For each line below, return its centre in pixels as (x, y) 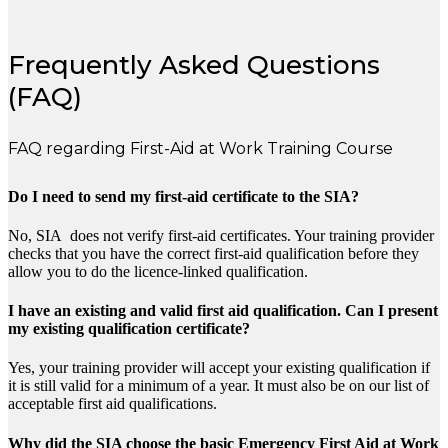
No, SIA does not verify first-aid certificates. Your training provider (221, 235)
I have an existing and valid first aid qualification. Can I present (223, 311)
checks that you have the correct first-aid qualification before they (213, 253)
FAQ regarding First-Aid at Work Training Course (200, 148)
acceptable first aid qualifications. (112, 404)
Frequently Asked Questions (194, 64)
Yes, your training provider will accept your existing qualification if (219, 368)
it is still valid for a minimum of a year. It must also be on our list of (218, 386)
